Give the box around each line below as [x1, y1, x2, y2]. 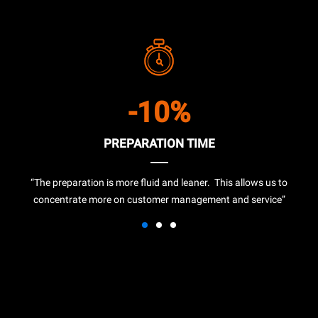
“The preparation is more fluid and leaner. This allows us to [31, 177, 287, 188]
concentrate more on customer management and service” [33, 194, 285, 205]
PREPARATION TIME [103, 136, 215, 150]
